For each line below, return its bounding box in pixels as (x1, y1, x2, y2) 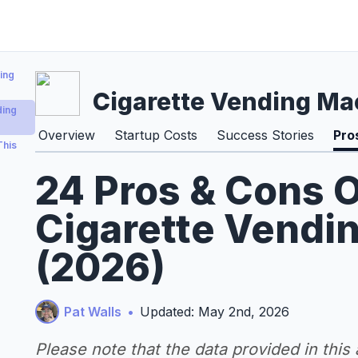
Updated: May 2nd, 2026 (140, 304, 289, 320)
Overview (38, 127, 95, 143)
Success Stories (217, 127, 314, 143)
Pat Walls (64, 304, 121, 320)
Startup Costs (114, 127, 197, 143)
